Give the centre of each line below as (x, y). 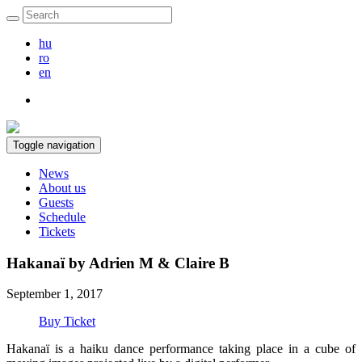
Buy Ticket (67, 322)
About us (62, 188)
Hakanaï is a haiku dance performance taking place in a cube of (181, 349)
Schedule (62, 217)
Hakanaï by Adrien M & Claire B (118, 263)
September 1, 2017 (55, 294)
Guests (56, 202)
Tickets (57, 232)
